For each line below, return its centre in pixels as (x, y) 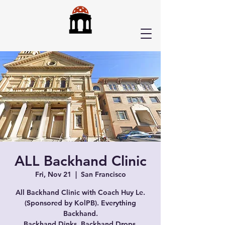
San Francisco (103, 174)
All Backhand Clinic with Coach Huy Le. (80, 192)
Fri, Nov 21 (53, 174)
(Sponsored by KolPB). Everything (80, 203)
